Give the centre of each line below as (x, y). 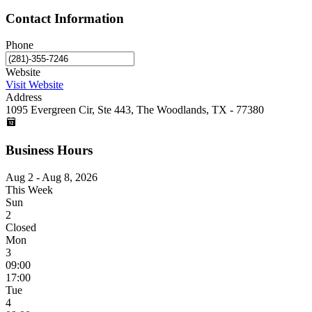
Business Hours (49, 150)
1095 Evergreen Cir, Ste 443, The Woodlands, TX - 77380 (135, 110)
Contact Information (65, 18)
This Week (29, 189)
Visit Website (34, 85)
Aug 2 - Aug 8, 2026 (52, 177)
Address (24, 97)
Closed (21, 227)
